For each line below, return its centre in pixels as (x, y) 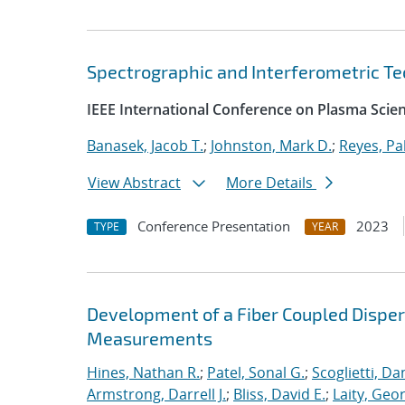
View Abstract (134, 183)
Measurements (150, 338)
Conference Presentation (214, 226)
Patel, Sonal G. (256, 372)
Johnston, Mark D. (271, 146)
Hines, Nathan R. (143, 372)
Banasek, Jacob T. (145, 146)
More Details (271, 183)
